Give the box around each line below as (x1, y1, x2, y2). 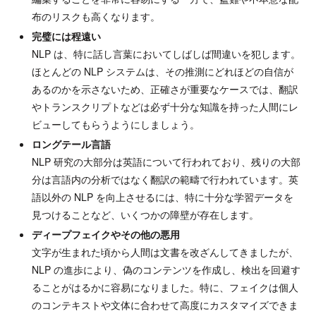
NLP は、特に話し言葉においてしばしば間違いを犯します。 (31, 47, 300, 61)
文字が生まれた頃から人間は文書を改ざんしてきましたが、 (31, 244, 298, 259)
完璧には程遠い (31, 29, 101, 44)
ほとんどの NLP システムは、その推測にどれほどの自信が (31, 64, 293, 79)
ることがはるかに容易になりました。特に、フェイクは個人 (31, 279, 298, 294)
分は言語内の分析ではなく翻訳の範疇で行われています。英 (31, 172, 298, 186)
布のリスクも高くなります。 (31, 9, 160, 24)
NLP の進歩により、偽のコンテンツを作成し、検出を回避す (31, 262, 300, 276)
